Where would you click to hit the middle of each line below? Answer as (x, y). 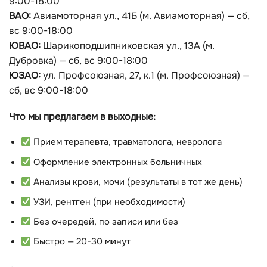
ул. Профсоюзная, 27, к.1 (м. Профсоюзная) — (145, 76)
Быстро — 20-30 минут (80, 242)
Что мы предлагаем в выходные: (82, 116)
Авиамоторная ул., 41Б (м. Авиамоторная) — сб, (140, 16)
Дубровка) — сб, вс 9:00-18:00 (78, 61)
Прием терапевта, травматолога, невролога (126, 142)
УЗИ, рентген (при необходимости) (108, 202)
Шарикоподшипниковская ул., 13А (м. (128, 46)
